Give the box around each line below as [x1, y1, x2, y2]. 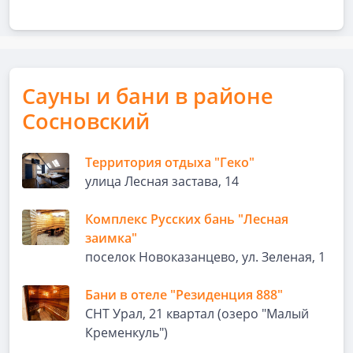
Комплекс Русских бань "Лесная [85, 210, 288, 228]
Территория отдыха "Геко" [85, 154, 255, 171]
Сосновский [22, 106, 150, 136]
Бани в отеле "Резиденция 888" [85, 286, 283, 303]
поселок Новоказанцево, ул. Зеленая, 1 [85, 248, 325, 266]
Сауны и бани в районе [22, 81, 273, 110]
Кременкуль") [85, 324, 168, 341]
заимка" [85, 229, 137, 247]
